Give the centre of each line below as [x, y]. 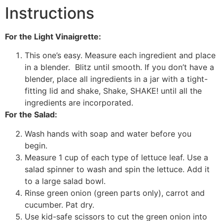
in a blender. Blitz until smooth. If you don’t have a [119, 67]
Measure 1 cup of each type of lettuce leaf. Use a [116, 157]
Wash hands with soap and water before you [108, 133]
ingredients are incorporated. [79, 103]
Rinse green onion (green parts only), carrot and [115, 193]
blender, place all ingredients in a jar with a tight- [116, 79]
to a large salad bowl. [65, 181]
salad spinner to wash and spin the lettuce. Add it [117, 169]
